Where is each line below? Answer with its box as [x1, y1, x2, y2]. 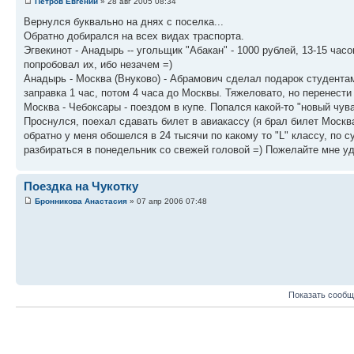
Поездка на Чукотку [24, 179, 138, 193]
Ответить [16, 311, 54, 322]
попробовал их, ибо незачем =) [24, 58, 172, 70]
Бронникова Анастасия [35, 197, 127, 206]
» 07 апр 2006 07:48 [127, 197, 207, 206]
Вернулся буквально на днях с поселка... [24, 15, 224, 28]
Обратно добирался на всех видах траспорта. [24, 29, 244, 42]
